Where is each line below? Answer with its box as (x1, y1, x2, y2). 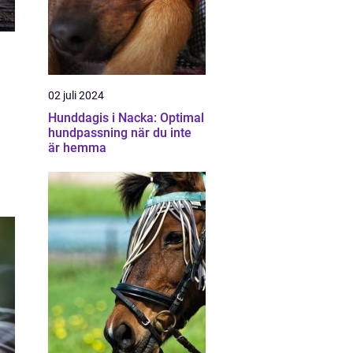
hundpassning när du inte (48, 125, 191, 140)
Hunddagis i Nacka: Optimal (48, 110, 204, 125)
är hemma (48, 140, 106, 155)
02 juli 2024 (48, 89, 104, 102)
